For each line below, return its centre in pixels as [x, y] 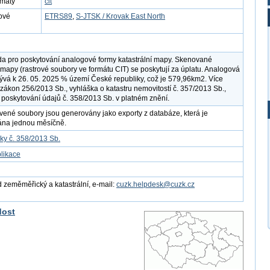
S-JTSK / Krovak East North [121, 16]
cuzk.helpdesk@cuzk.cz [155, 184]
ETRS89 [58, 16]
